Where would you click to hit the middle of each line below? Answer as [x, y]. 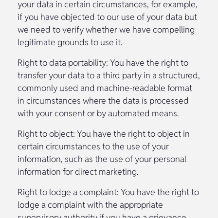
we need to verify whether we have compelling [106, 29]
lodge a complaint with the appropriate [90, 204]
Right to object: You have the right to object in [104, 133]
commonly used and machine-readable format [105, 88]
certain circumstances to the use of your [93, 146]
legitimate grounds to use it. [70, 42]
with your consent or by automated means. [98, 113]
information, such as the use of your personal [102, 159]
